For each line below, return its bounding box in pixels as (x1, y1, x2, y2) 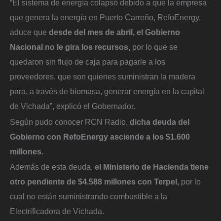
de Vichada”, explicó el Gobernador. (10, 101, 135, 110)
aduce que (10, 27, 47, 37)
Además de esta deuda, (10, 162, 95, 172)
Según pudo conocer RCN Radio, (10, 117, 130, 126)
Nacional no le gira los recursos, (10, 42, 130, 51)
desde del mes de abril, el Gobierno (47, 27, 180, 37)
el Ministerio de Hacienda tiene (95, 162, 209, 172)
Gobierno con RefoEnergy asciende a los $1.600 (10, 132, 190, 141)
